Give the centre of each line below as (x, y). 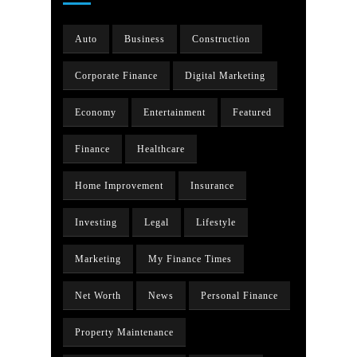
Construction (221, 39)
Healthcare (161, 149)
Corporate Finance (116, 76)
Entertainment (175, 112)
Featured (252, 112)
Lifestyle (216, 222)
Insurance (212, 186)
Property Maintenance (124, 332)
